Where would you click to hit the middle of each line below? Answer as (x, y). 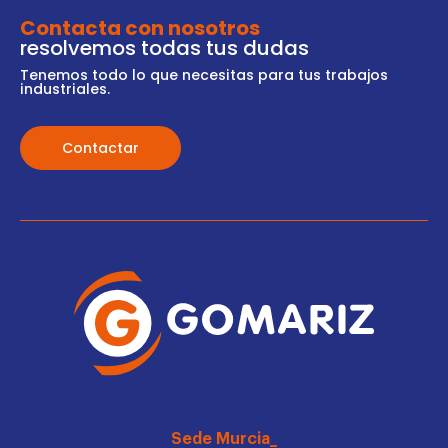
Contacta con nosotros (140, 27)
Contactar (100, 147)
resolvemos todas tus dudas (164, 47)
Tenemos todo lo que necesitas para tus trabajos (204, 74)
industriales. (65, 88)
